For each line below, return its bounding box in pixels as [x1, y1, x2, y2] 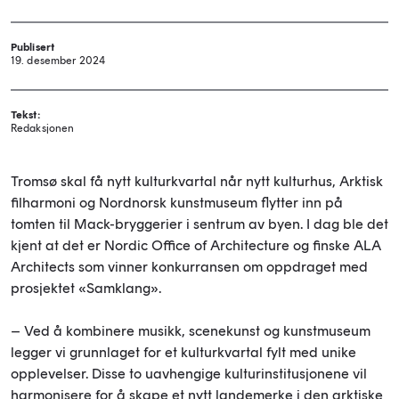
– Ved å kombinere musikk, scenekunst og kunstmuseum [11, 322, 370, 340]
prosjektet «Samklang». [11, 280, 161, 297]
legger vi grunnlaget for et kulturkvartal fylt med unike [11, 344, 356, 362]
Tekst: [11, 109, 40, 122]
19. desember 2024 [11, 54, 106, 68]
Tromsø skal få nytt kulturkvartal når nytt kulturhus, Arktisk [11, 173, 383, 191]
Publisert [11, 41, 55, 54]
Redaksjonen [11, 122, 75, 135]
